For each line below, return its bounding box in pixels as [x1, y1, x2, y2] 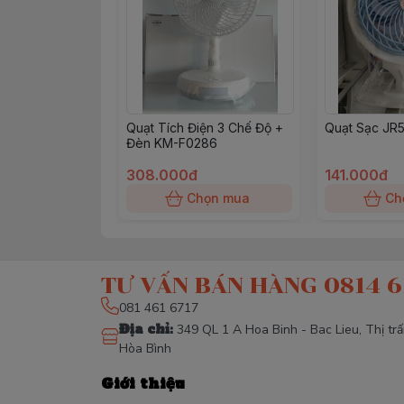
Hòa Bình [119, 340, 171, 357]
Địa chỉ [119, 320, 170, 338]
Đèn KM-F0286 [126, 135, 217, 151]
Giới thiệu [101, 373, 185, 393]
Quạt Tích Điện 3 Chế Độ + [126, 120, 283, 135]
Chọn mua [187, 190, 250, 206]
